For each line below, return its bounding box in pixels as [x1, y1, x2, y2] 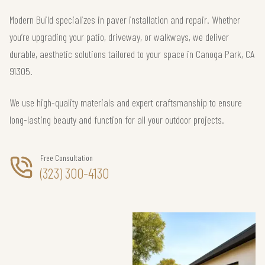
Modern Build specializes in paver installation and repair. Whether [9, 13, 240, 26]
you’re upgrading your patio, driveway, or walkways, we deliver [9, 30, 229, 43]
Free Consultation [40, 153, 93, 163]
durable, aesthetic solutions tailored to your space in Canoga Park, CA [9, 47, 254, 60]
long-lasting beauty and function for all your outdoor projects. [9, 113, 224, 126]
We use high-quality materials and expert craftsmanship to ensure [9, 96, 242, 109]
